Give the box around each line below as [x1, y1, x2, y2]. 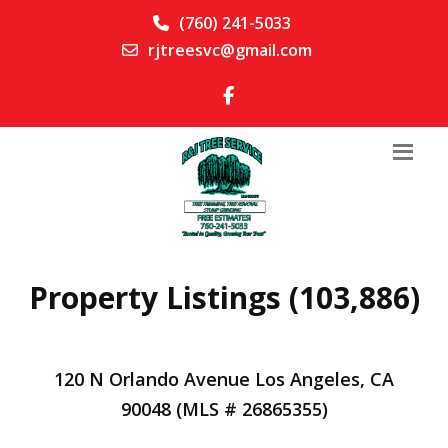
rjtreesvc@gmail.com [147, 39, 312, 61]
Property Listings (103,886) [28, 277, 420, 318]
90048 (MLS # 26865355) [120, 397, 328, 421]
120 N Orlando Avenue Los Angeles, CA [54, 367, 394, 391]
